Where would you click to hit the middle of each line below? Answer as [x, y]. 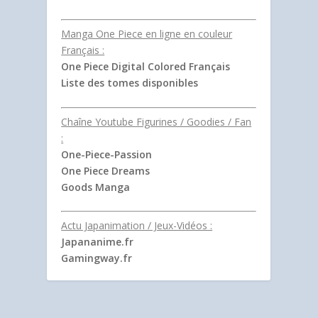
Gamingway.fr [97, 258]
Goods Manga [96, 187]
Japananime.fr [98, 242]
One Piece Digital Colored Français [146, 67]
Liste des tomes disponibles [130, 83]
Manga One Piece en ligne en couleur [147, 34]
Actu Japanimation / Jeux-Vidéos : [137, 226]
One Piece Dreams [106, 170]
